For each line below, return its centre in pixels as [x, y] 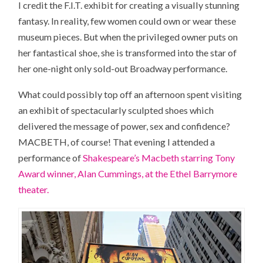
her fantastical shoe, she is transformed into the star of [128, 52]
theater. [34, 190]
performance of [51, 158]
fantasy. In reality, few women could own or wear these [127, 21]
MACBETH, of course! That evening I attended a [117, 142]
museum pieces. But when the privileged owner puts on [128, 36]
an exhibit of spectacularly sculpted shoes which [116, 110]
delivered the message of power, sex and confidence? [124, 126]
